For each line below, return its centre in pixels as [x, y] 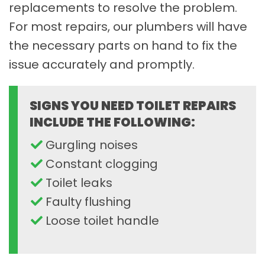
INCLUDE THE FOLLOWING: [112, 122]
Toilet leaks [79, 182]
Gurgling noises [92, 145]
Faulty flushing [88, 201]
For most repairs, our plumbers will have [128, 26]
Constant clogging [102, 164]
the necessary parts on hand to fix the [123, 45]
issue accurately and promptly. [102, 64]
